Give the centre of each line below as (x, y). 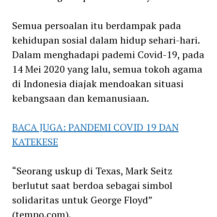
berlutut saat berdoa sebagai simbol (92, 185)
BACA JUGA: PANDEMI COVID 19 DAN (95, 127)
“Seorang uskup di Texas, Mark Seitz (92, 170)
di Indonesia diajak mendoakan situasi (98, 83)
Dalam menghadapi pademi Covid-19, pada (108, 54)
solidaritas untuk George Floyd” (82, 200)
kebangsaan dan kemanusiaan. (80, 98)
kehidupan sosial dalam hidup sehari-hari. (106, 40)
